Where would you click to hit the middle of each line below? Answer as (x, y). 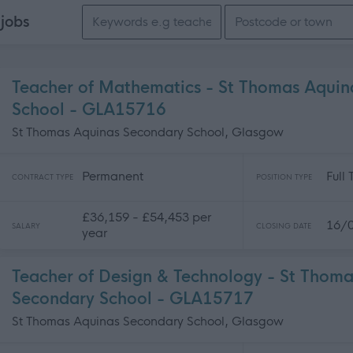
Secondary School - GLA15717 (133, 299)
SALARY (26, 226)
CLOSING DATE (284, 226)
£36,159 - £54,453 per (147, 217)
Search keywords (130, 15)
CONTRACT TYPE (43, 177)
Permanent (113, 176)
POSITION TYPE (284, 177)
